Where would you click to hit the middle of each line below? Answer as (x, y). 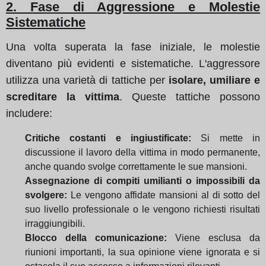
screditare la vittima (63, 96)
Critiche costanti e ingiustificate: (108, 138)
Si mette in (226, 138)
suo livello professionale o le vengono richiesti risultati (142, 209)
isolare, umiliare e (214, 80)
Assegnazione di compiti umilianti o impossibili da (142, 180)
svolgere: (46, 195)
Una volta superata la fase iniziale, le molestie (133, 47)
